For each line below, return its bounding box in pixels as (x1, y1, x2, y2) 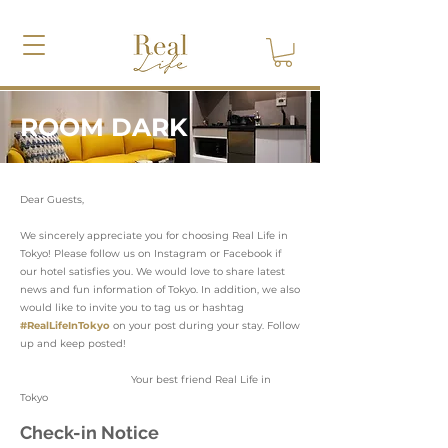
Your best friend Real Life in (20, 372, 271, 386)
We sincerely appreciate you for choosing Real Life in (20, 228, 288, 242)
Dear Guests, (20, 192, 84, 206)
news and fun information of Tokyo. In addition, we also (20, 282, 300, 296)
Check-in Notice (20, 421, 159, 443)
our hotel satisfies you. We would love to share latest (20, 264, 285, 278)
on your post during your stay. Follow (110, 318, 300, 332)
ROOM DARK (20, 111, 188, 142)
